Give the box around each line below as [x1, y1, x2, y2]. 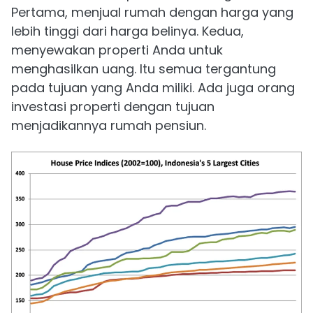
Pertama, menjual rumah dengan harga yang [11, 3, 293, 21]
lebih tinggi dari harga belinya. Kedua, [11, 22, 244, 40]
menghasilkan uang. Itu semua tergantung [11, 59, 276, 78]
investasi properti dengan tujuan [11, 97, 214, 115]
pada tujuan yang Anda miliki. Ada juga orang [11, 78, 295, 96]
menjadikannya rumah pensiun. [11, 116, 206, 134]
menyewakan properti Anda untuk [11, 41, 223, 59]
